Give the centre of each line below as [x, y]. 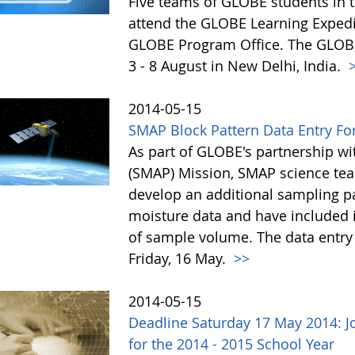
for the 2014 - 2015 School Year [232, 344]
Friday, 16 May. [179, 258]
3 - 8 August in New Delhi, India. [237, 66]
